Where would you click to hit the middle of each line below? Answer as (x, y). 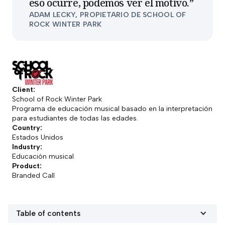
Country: (27, 128)
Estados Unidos (38, 137)
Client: (24, 89)
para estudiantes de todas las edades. (75, 118)
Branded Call (33, 175)
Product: (27, 166)
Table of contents (48, 213)
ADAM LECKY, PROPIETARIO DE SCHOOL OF (107, 15)
